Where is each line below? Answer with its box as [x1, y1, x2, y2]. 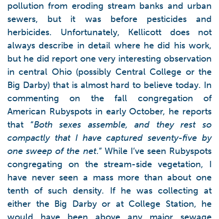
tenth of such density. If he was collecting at [7, 185, 212, 196]
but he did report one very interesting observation [7, 53, 212, 64]
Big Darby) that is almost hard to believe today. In [7, 80, 212, 90]
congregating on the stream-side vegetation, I [7, 159, 212, 170]
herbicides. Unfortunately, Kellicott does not [7, 27, 212, 38]
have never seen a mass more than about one [7, 172, 212, 183]
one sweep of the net [7, 146, 96, 156]
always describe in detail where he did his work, [7, 40, 212, 51]
